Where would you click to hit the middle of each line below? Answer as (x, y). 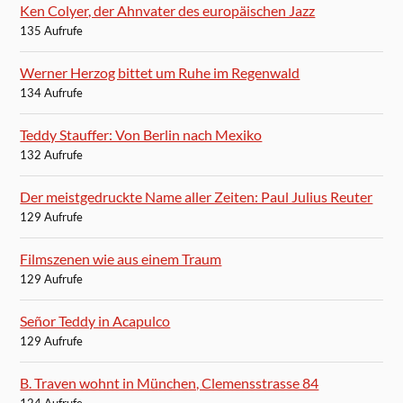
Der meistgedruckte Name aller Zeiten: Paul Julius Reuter (197, 196)
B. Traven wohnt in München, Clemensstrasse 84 (170, 382)
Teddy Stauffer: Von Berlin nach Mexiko (141, 134)
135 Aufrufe (52, 30)
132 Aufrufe (52, 154)
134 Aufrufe (52, 92)
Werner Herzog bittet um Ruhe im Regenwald (160, 72)
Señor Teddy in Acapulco (95, 320)
